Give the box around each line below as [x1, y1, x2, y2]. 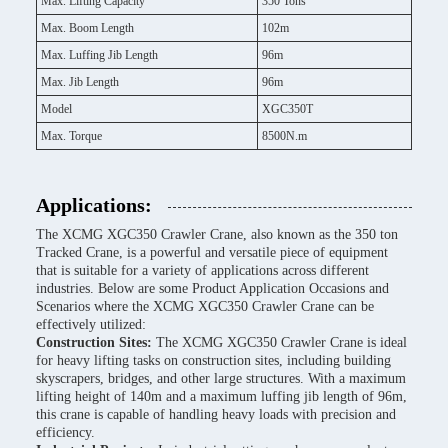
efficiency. [36, 425, 95, 440]
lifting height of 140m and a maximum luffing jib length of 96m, [36, 389, 407, 404]
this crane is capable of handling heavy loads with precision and [36, 407, 396, 422]
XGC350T [262, 102, 313, 116]
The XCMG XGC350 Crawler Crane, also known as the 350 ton [36, 227, 398, 242]
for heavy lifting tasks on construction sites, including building [36, 353, 391, 368]
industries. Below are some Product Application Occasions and [36, 281, 389, 296]
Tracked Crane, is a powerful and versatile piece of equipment [36, 245, 388, 260]
